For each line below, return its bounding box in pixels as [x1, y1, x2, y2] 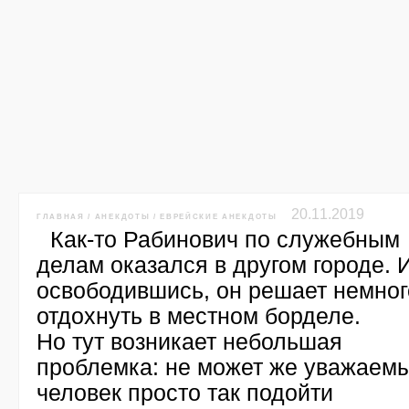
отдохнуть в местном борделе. [37, 303, 361, 329]
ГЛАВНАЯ [37, 212, 85, 221]
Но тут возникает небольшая [37, 329, 342, 354]
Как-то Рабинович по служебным [50, 226, 400, 252]
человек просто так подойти [37, 380, 333, 405]
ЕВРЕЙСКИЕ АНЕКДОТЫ [160, 212, 278, 221]
